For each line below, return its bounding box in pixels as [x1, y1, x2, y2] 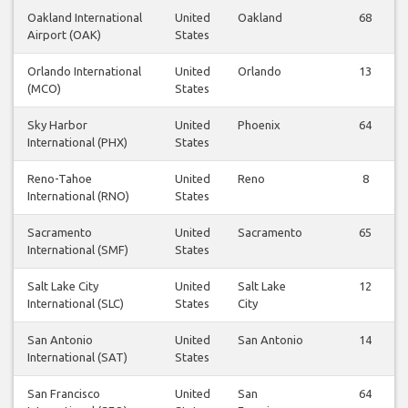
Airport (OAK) [27, 28, 101, 42]
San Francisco [27, 387, 100, 401]
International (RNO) [27, 189, 129, 203]
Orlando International [27, 65, 141, 78]
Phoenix [238, 118, 280, 132]
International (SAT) [27, 351, 127, 364]
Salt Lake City [27, 280, 98, 293]
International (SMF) [27, 243, 128, 257]
